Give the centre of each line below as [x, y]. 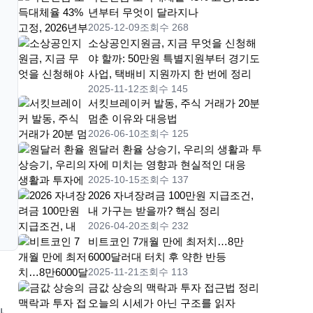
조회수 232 [164, 226]
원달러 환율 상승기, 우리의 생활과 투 [175, 150]
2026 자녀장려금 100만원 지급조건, [171, 196]
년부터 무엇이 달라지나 [143, 13]
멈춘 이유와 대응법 [133, 119]
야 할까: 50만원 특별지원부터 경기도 [174, 59]
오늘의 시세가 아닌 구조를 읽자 [162, 303]
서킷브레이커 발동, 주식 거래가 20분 [174, 103]
